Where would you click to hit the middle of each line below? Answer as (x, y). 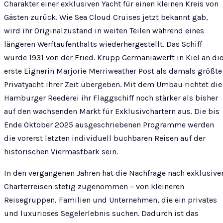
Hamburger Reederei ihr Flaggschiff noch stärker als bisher (111, 98)
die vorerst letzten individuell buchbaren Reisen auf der (105, 138)
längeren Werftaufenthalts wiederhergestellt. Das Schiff (103, 44)
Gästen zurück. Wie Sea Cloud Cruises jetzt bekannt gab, (106, 17)
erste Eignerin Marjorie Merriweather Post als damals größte (113, 71)
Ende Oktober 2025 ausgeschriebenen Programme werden (109, 125)
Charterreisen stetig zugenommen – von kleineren (94, 186)
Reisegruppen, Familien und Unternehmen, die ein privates (111, 200)
